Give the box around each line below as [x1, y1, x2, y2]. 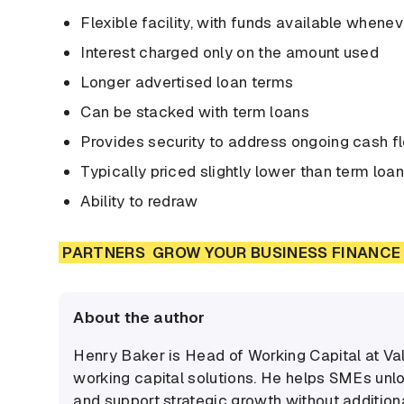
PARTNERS [62, 243, 145, 263]
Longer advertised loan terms [80, 72, 294, 93]
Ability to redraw [80, 191, 198, 212]
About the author [73, 308, 206, 328]
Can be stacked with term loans [80, 102, 309, 123]
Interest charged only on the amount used [80, 42, 380, 63]
